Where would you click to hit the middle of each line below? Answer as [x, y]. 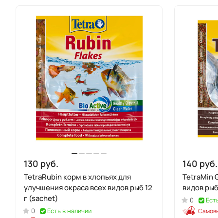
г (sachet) [41, 198]
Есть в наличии [69, 211]
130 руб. [41, 163]
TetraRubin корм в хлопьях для [77, 177]
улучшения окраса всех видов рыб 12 [88, 188]
